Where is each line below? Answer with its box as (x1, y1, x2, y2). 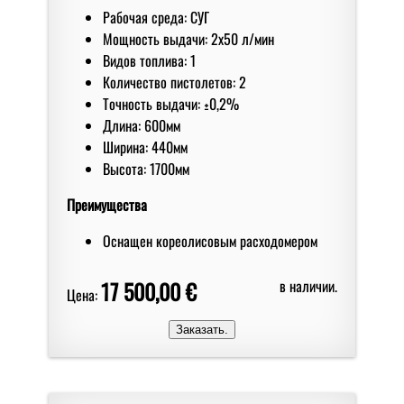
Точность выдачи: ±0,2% (103, 92, 239, 115)
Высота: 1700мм (103, 157, 189, 179)
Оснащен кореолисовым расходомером (103, 229, 317, 252)
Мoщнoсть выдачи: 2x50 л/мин (103, 27, 274, 50)
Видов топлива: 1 (103, 49, 196, 71)
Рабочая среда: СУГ (103, 5, 209, 28)
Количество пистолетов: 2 (103, 70, 246, 93)
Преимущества (67, 193, 147, 216)
